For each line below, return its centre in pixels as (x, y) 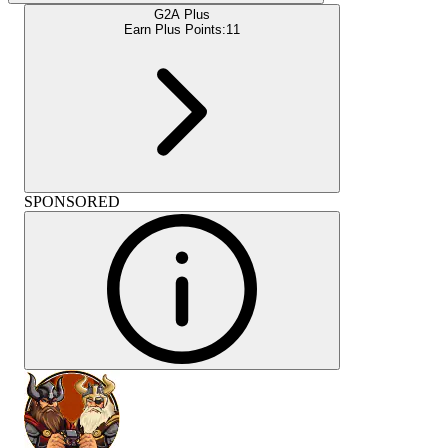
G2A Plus (182, 14)
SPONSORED (72, 201)
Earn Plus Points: (175, 29)
